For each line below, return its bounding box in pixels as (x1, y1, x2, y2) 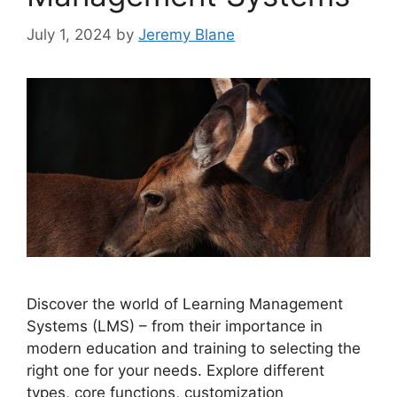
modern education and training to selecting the (27, 339, 361, 358)
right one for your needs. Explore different (27, 362, 324, 380)
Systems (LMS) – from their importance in (27, 317, 323, 336)
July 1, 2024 (27, 25, 112, 43)
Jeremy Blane (138, 25, 235, 43)
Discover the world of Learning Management (27, 295, 343, 314)
